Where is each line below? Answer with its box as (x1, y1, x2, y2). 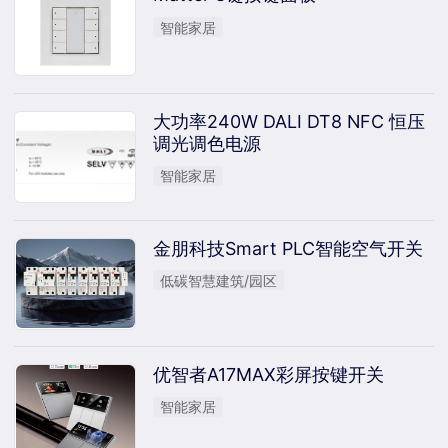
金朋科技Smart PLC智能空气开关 (152, 237, 423, 259)
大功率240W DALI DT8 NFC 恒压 (152, 111, 425, 132)
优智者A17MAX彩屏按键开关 (152, 364, 384, 386)
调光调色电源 (152, 133, 261, 154)
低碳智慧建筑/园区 (160, 271, 278, 289)
